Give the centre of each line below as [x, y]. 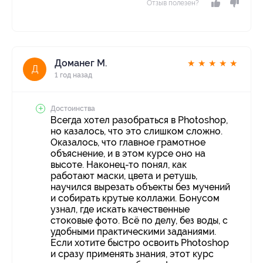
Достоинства [73, 109]
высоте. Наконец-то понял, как [119, 165]
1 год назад [73, 75]
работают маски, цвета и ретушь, [124, 176]
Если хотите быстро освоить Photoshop [140, 243]
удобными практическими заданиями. [133, 232]
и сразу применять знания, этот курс [132, 254]
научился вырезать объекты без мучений [140, 187]
